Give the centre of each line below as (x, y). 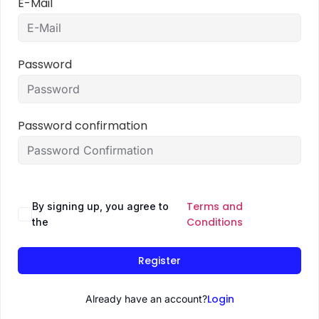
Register (159, 261)
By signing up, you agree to (100, 206)
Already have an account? (146, 299)
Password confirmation (83, 126)
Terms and (215, 206)
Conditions (215, 222)
